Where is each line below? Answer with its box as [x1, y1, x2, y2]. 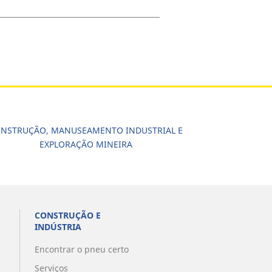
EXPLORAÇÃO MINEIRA [39, 138, 132, 151]
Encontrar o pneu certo [34, 243, 129, 256]
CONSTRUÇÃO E [34, 209, 101, 222]
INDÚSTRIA [34, 221, 81, 233]
